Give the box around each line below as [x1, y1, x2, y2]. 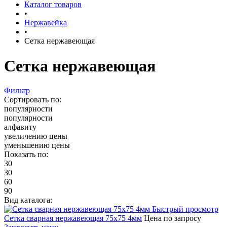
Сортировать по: [4, 95, 61, 104]
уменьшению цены [4, 141, 70, 150]
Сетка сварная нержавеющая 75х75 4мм [4, 214, 142, 223]
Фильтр [4, 86, 30, 95]
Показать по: [4, 150, 48, 159]
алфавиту [4, 123, 36, 132]
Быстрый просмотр [152, 205, 218, 214]
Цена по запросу [144, 214, 201, 223]
